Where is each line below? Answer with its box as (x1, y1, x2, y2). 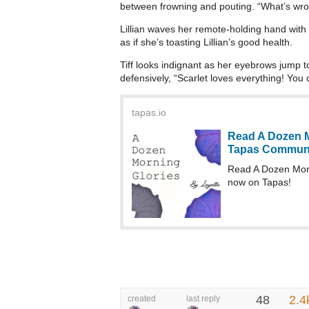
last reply (186, 294, 220, 304)
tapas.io (132, 106, 166, 118)
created (128, 294, 156, 304)
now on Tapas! (227, 176, 291, 188)
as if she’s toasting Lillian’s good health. (120, 36, 292, 48)
